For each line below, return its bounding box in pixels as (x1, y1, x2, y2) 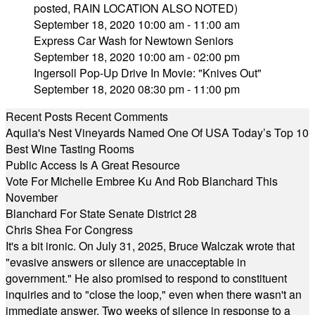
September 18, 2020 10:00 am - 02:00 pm (34, 49, 240, 65)
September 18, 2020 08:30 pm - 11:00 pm (34, 81, 240, 97)
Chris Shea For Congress (6, 221, 133, 238)
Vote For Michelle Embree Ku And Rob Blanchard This (6, 173, 278, 189)
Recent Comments (75, 108, 168, 124)
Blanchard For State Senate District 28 (6, 205, 197, 221)
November (6, 189, 58, 205)
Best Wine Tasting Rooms (6, 141, 134, 157)
